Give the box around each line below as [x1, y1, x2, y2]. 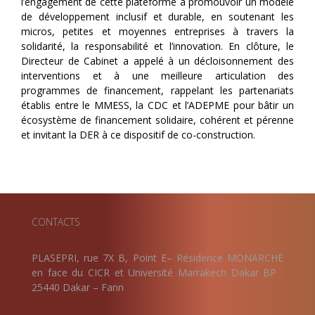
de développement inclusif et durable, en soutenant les [21, 9, 294, 23]
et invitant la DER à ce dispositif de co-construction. [21, 127, 255, 141]
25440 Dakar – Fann [32, 280, 124, 294]
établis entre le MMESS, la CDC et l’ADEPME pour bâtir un [21, 98, 294, 112]
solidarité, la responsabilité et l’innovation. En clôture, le [21, 39, 294, 53]
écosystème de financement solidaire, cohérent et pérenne [21, 112, 294, 127]
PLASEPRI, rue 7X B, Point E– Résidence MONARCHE [32, 250, 283, 264]
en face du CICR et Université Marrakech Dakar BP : [32, 265, 283, 279]
